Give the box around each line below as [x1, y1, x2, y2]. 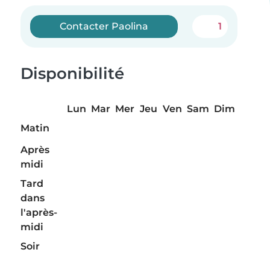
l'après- [20, 207, 57, 219]
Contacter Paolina [60, 20, 149, 32]
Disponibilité [20, 64, 124, 83]
